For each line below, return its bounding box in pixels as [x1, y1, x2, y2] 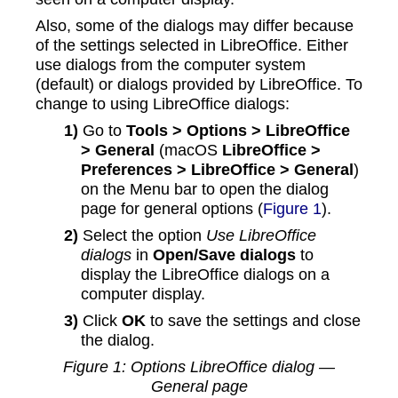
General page [150, 377, 248, 396]
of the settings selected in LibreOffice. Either [36, 36, 348, 55]
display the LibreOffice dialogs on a [80, 265, 330, 284]
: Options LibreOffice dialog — [122, 357, 335, 377]
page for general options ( [80, 199, 263, 219]
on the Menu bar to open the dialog [80, 179, 329, 199]
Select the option [83, 226, 207, 245]
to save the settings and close [146, 311, 362, 330]
